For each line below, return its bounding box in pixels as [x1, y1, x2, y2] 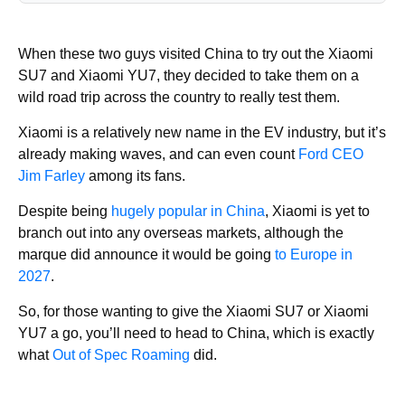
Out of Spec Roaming [52, 347, 190, 363]
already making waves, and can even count [18, 146, 298, 162]
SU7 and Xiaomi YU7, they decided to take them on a [18, 68, 359, 83]
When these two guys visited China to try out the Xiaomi [18, 46, 373, 61]
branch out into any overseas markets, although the [18, 225, 344, 240]
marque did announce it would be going [18, 247, 275, 262]
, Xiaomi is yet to [265, 203, 370, 219]
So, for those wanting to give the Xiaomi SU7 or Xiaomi [18, 304, 369, 319]
